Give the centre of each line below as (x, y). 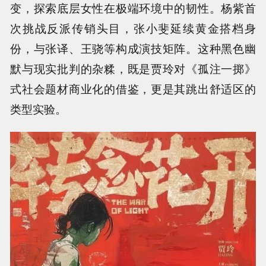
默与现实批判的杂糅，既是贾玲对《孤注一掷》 (133, 68)
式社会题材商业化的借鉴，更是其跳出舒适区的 (133, 88)
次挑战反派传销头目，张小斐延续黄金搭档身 (133, 28)
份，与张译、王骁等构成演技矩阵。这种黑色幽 (133, 48)
